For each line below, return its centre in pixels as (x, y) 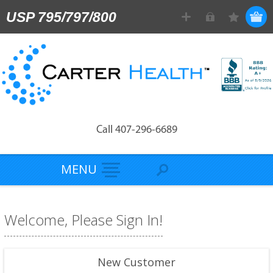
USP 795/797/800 (61, 17)
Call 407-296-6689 (136, 130)
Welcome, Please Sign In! (83, 219)
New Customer (136, 262)
